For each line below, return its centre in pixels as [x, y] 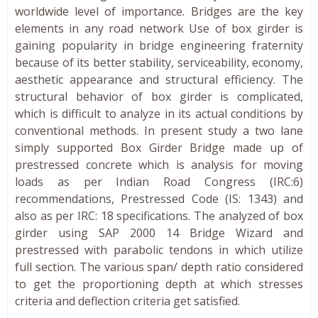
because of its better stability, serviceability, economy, [159, 62]
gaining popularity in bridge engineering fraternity [159, 45]
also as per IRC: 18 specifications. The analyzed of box [159, 215]
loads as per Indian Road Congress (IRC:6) [159, 181]
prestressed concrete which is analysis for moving [159, 164]
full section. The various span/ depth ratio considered [159, 267]
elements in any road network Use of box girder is [159, 28]
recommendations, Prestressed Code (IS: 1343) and [159, 198]
